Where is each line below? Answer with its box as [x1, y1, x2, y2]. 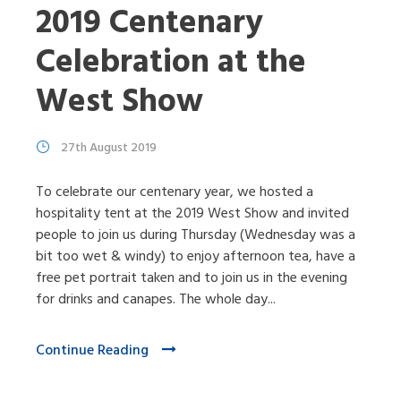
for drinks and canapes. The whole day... [36, 287, 276, 311]
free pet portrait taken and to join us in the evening [36, 266, 347, 290]
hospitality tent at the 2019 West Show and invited [36, 201, 349, 226]
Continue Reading [36, 338, 149, 363]
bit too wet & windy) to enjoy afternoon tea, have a [36, 244, 355, 269]
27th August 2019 [61, 137, 157, 158]
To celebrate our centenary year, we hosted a [36, 180, 313, 204]
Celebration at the [36, 36, 306, 90]
